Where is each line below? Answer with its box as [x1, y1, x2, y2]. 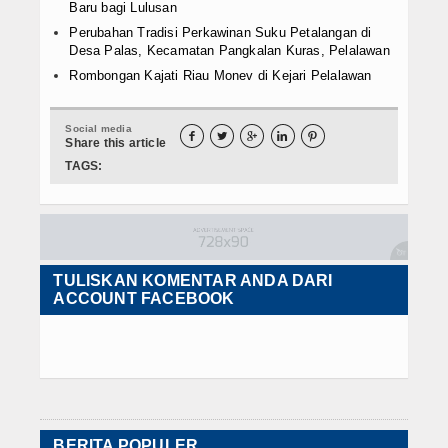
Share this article [65, 136, 166, 151]
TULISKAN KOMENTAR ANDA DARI [53, 271, 333, 289]
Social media [65, 123, 132, 135]
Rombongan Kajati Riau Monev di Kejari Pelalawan [69, 68, 372, 84]
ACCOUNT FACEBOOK [53, 289, 235, 307]
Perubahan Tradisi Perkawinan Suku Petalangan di [69, 25, 372, 41]
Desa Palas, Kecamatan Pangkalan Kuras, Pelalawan [69, 43, 390, 59]
